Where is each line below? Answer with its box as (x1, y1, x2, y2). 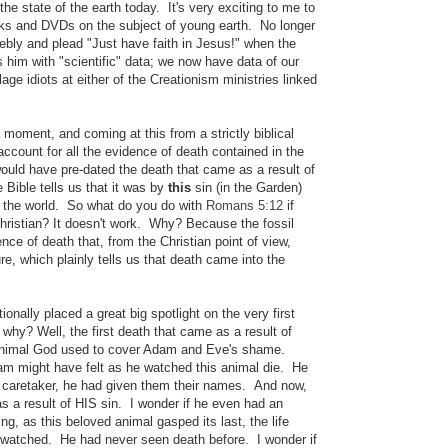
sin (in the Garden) (191, 180, 302, 196)
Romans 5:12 (206, 198, 283, 214)
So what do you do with (67, 198, 206, 214)
